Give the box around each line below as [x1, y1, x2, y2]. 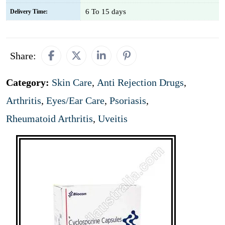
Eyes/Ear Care [46, 95, 104, 106]
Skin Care [52, 77, 92, 88]
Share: [10, 50, 36, 61]
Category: [6, 77, 52, 88]
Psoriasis [109, 95, 146, 106]
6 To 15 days [85, 8, 126, 16]
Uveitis [98, 113, 128, 124]
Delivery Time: [10, 8, 48, 15]
